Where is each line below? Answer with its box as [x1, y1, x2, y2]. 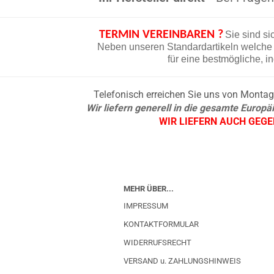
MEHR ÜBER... [124, 184, 174, 193]
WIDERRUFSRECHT [124, 238, 191, 247]
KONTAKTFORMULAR [124, 220, 199, 229]
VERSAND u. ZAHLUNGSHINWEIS [124, 256, 241, 265]
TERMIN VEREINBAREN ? [99, 29, 223, 41]
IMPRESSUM [124, 201, 168, 210]
